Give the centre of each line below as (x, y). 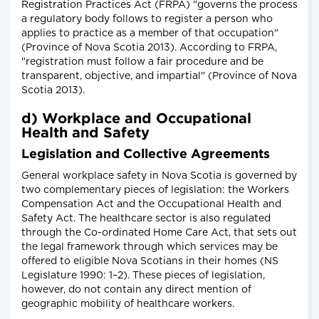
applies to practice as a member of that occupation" (150, 34)
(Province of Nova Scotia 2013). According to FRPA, (149, 48)
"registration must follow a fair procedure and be (142, 62)
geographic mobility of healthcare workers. (128, 304)
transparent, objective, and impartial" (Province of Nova (159, 77)
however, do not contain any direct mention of (136, 290)
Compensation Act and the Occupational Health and (151, 205)
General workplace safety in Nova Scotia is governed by (159, 176)
